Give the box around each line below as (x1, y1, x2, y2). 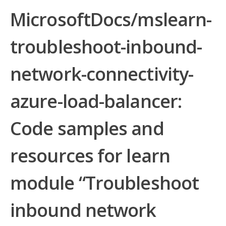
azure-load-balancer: (10, 89, 182, 114)
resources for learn (10, 143, 170, 168)
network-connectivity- (10, 62, 194, 86)
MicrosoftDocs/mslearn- (10, 7, 212, 32)
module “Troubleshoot (10, 171, 199, 195)
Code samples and (10, 116, 164, 141)
